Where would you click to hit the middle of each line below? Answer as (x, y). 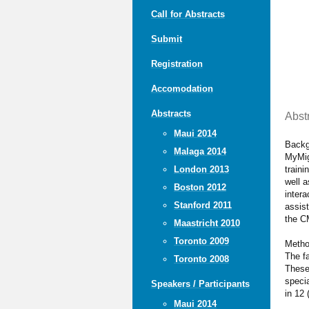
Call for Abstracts (188, 14)
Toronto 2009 (201, 241)
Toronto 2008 (201, 259)
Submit (166, 39)
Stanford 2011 (202, 205)
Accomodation (182, 88)
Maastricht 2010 (207, 223)
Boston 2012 (200, 187)
